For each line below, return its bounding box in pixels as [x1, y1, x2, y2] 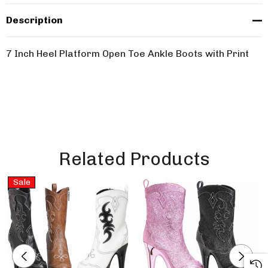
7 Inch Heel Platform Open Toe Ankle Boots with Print [6, 48, 249, 59]
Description [6, 14, 63, 26]
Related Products [58, 148, 210, 170]
